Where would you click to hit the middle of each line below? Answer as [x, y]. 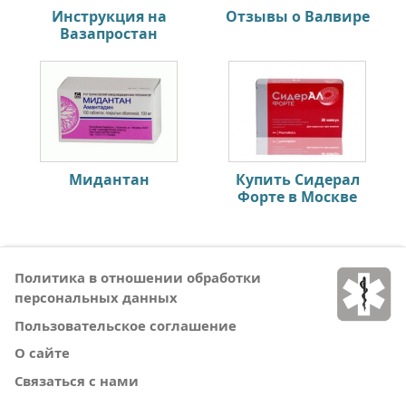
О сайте [42, 353]
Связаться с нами [77, 380]
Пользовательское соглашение [126, 325]
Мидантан [109, 180]
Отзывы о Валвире [297, 17]
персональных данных [96, 298]
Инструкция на [109, 17]
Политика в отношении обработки [138, 278]
